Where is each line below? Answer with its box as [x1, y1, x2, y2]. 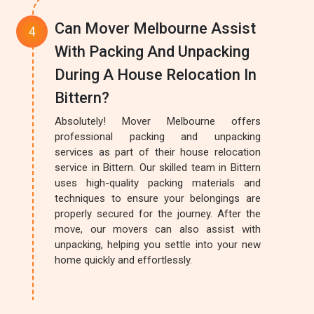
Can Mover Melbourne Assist [55, 20, 257, 37]
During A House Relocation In [55, 66, 257, 83]
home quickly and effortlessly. [55, 254, 193, 266]
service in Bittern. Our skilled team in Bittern [55, 161, 261, 174]
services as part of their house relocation [55, 146, 261, 158]
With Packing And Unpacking [55, 43, 250, 60]
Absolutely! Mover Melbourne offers [55, 115, 261, 128]
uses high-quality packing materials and [55, 177, 261, 189]
